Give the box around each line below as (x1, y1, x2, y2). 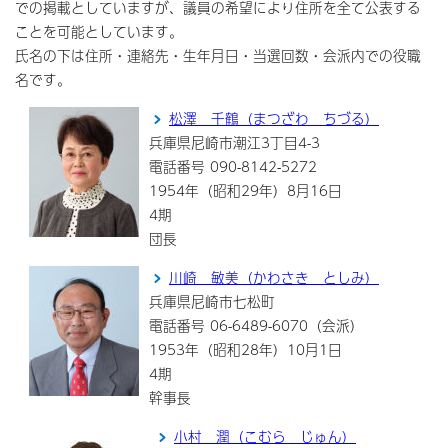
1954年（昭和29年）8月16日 (149, 180, 342, 201)
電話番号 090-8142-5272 (149, 156, 317, 177)
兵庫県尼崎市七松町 (149, 291, 275, 312)
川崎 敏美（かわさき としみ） (169, 267, 379, 288)
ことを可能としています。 (15, 21, 183, 42)
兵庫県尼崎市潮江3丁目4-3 (149, 132, 320, 153)
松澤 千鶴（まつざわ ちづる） (169, 108, 379, 129)
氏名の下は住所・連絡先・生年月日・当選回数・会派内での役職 (15, 45, 421, 66)
